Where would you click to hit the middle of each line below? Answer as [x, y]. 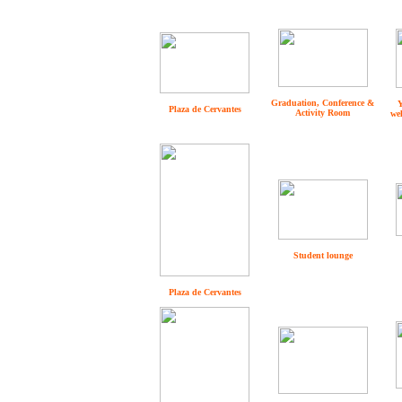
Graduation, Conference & [323, 103]
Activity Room [323, 113]
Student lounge [323, 255]
